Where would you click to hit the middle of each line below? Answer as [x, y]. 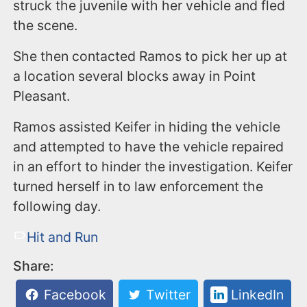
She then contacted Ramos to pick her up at [150, 57]
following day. [57, 207]
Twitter [167, 295]
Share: [34, 266]
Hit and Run [62, 237]
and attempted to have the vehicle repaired [149, 147]
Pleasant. [42, 96]
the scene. [46, 26]
